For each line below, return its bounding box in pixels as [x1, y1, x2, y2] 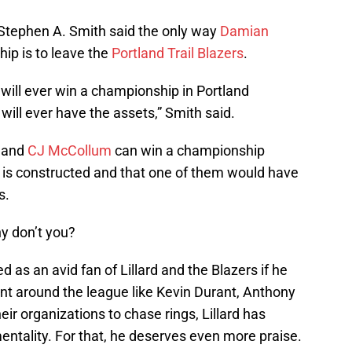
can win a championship [112, 142, 265, 159]
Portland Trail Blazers [112, 45, 244, 62]
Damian [220, 23, 269, 40]
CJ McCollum [27, 142, 112, 159]
